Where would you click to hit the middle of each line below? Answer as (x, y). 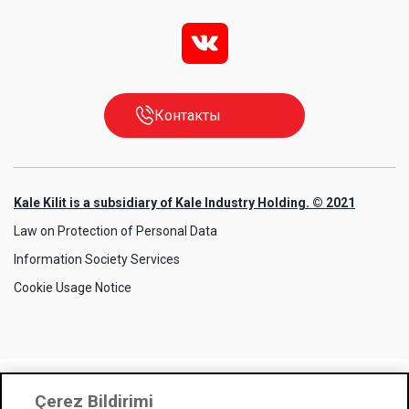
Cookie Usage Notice (73, 287)
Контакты (188, 115)
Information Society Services (97, 259)
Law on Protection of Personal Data (115, 231)
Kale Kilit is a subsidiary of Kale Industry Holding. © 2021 (184, 202)
